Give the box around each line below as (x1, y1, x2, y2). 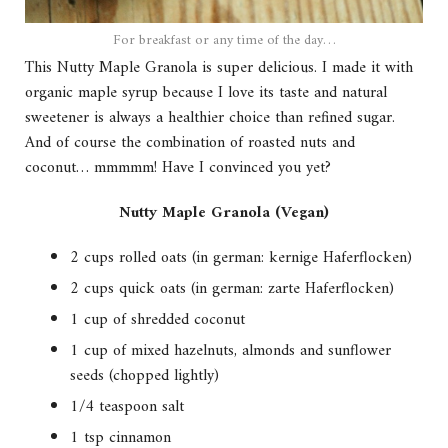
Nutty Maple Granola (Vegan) (119, 199, 329, 228)
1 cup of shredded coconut (70, 306, 245, 335)
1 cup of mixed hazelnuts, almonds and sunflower (70, 337, 391, 366)
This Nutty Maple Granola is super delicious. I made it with (25, 54, 413, 83)
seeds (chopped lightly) (70, 362, 219, 391)
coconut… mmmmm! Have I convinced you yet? (25, 154, 331, 183)
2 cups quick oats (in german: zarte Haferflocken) (70, 275, 394, 304)
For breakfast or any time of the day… (112, 28, 336, 54)
